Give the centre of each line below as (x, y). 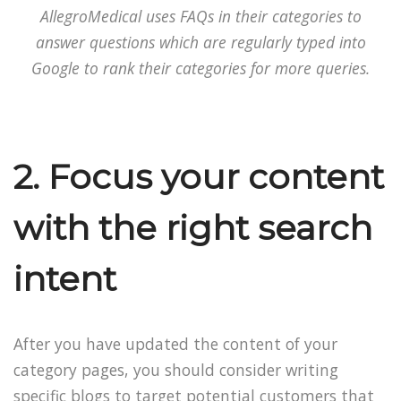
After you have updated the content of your (175, 344)
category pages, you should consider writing (176, 370)
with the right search (193, 227)
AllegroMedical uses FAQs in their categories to (200, 17)
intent (65, 278)
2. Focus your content (199, 176)
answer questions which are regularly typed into (200, 43)
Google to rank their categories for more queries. (200, 68)
